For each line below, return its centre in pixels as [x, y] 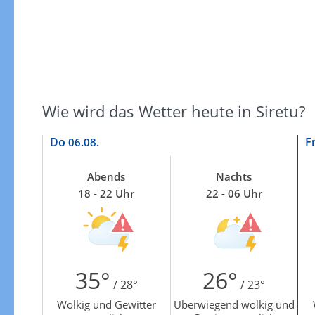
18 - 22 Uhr [106, 193]
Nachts [234, 176]
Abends [106, 176]
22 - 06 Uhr [234, 193]
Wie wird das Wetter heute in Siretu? [173, 111]
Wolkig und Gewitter [106, 304]
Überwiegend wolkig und [234, 304]
